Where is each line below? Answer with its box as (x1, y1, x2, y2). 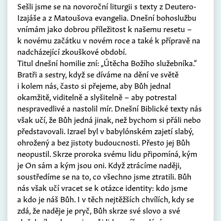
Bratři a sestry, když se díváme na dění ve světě (17, 68, 179, 79)
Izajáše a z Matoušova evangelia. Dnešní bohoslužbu (17, 11, 196, 23)
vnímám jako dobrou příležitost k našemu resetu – (17, 23, 192, 34)
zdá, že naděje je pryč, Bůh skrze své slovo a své (17, 204, 180, 216)
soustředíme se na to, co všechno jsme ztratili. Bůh (17, 170, 191, 182)
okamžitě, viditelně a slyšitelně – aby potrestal (17, 91, 177, 102)
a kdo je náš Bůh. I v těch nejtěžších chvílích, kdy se (17, 193, 194, 204)
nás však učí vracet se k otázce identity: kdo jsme (17, 182, 187, 193)
